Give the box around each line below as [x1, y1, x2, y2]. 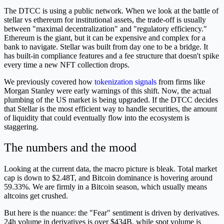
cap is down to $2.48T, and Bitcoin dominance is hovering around [4, 173, 212, 182]
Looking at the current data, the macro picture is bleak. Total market [4, 164, 217, 173]
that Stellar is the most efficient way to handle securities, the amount [4, 104, 217, 113]
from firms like [156, 77, 205, 86]
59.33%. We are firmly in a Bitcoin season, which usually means [4, 182, 207, 191]
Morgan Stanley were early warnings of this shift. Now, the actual [4, 86, 211, 95]
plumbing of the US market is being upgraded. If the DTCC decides [4, 95, 218, 104]
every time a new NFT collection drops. [4, 60, 129, 69]
